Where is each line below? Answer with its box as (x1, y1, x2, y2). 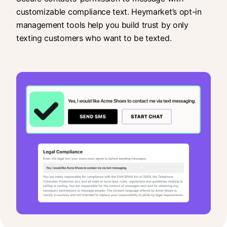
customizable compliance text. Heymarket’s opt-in (16, 6, 202, 17)
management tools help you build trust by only (16, 19, 188, 30)
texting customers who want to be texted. (16, 32, 172, 43)
